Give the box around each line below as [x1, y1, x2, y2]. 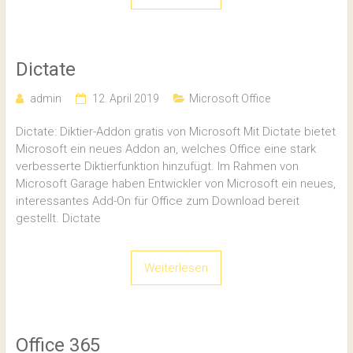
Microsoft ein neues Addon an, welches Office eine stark [15, 141, 316, 156]
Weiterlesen [144, 260, 209, 275]
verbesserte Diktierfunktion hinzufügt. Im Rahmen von [15, 158, 299, 173]
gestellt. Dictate [15, 210, 101, 225]
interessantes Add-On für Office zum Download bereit [15, 193, 299, 208]
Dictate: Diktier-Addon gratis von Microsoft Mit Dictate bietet [15, 124, 336, 139]
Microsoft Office [188, 91, 270, 105]
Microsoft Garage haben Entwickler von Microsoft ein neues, [15, 176, 336, 191]
